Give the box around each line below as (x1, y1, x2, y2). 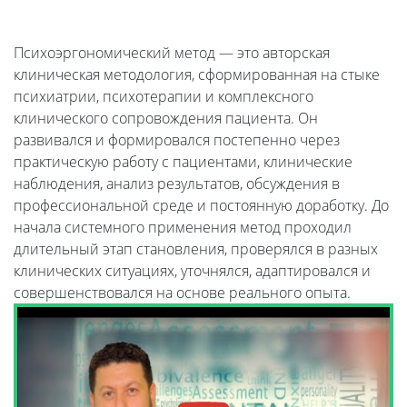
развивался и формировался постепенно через (14, 129, 340, 150)
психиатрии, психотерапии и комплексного (14, 85, 313, 106)
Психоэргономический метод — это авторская (14, 42, 330, 63)
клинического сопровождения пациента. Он (14, 107, 318, 128)
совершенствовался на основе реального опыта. (14, 282, 351, 303)
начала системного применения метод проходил (14, 216, 352, 237)
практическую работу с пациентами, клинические (14, 151, 352, 172)
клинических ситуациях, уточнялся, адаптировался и (14, 260, 371, 281)
